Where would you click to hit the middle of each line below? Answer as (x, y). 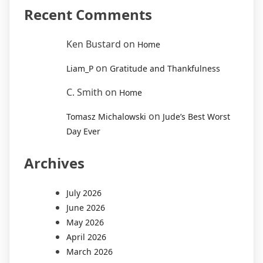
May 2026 (85, 222)
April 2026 (86, 237)
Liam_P (80, 68)
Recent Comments (88, 14)
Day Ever (83, 131)
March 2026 (90, 251)
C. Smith (85, 92)
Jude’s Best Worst (196, 116)
